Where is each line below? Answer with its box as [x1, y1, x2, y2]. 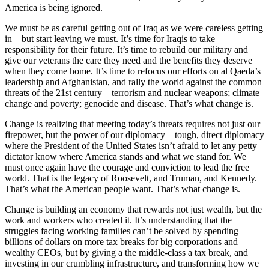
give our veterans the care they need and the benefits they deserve [5, 55, 252, 65]
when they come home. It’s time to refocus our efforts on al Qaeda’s [5, 65, 261, 76]
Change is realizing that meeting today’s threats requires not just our [5, 118, 260, 129]
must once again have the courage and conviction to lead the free [5, 162, 249, 172]
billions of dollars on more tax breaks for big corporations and [5, 236, 238, 247]
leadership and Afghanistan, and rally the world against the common [5, 76, 262, 87]
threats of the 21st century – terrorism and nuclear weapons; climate [5, 87, 259, 98]
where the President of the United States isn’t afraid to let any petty [5, 140, 257, 151]
